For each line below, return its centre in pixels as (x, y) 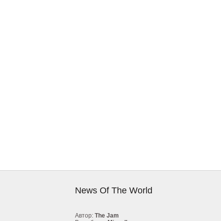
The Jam (107, 216)
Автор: (85, 216)
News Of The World (114, 190)
